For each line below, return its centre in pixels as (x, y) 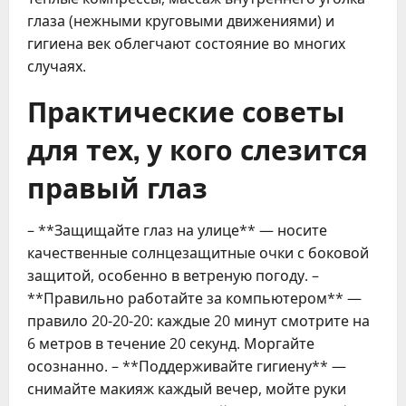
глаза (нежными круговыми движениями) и (181, 20)
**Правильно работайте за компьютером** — (194, 298)
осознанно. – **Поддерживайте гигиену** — (187, 366)
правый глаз (117, 186)
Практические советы (186, 110)
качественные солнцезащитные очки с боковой (198, 252)
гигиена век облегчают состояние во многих (186, 43)
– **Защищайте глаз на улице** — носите (177, 230)
